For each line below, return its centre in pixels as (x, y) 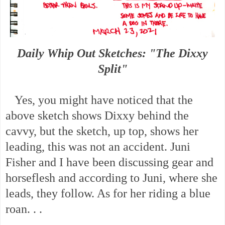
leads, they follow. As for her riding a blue (108, 194)
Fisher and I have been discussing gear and (109, 162)
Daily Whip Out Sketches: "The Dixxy (113, 53)
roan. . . (24, 209)
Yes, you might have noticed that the (99, 100)
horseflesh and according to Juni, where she (111, 178)
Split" (113, 69)
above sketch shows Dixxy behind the (97, 116)
